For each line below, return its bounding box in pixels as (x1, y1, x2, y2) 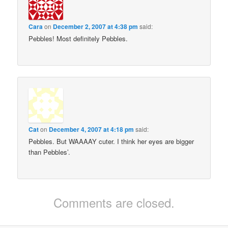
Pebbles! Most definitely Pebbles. (28, 34, 128, 44)
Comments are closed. (53, 193, 175, 211)
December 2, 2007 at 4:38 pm (53, 22, 138, 32)
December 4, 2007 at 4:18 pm (49, 124, 134, 134)
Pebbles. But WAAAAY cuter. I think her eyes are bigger (28, 136, 194, 146)
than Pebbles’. (28, 147, 71, 157)
